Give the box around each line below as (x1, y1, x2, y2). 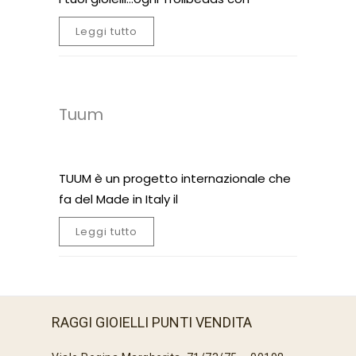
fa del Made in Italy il (59, 191, 178, 207)
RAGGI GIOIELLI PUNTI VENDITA (52, 314, 252, 331)
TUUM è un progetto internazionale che (59, 170, 291, 187)
